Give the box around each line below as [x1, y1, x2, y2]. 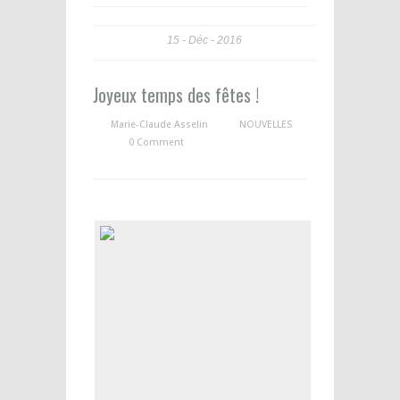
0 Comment [129, 137, 184, 148]
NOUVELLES [239, 119, 292, 130]
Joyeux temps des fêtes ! [93, 81, 259, 108]
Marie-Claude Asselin [111, 119, 208, 130]
